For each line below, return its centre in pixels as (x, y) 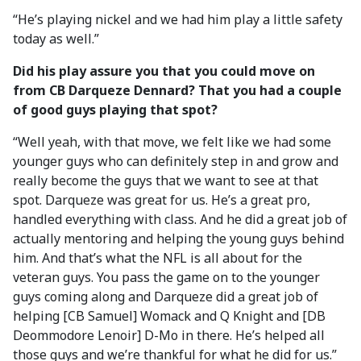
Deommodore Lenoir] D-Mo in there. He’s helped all (169, 335)
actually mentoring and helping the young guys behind (178, 239)
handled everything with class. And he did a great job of (180, 219)
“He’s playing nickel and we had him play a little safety (178, 19)
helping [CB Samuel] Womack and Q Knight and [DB (169, 316)
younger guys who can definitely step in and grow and (176, 161)
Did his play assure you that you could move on (164, 71)
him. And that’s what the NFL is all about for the (158, 258)
